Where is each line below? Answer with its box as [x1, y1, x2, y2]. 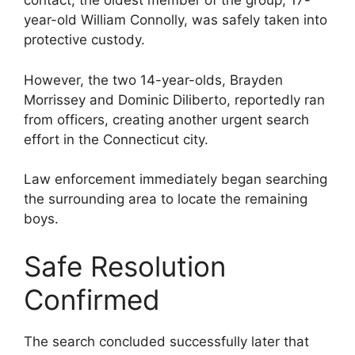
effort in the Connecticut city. [24, 131, 208, 147]
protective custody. [24, 32, 145, 48]
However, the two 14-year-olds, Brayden [24, 71, 283, 88]
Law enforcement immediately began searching [24, 171, 327, 188]
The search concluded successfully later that [24, 333, 309, 349]
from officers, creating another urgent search [24, 111, 309, 128]
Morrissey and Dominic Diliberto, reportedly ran [24, 91, 325, 108]
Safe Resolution [24, 249, 226, 283]
